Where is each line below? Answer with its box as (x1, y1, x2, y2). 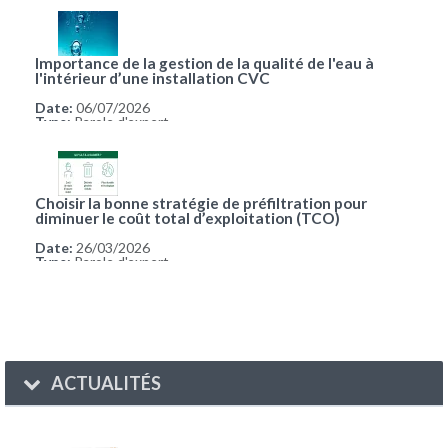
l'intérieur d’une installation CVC (35, 69, 270, 88)
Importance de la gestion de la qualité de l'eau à (35, 54, 374, 73)
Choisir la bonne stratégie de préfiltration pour (35, 194, 367, 213)
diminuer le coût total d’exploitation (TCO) (35, 209, 340, 228)
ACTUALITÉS (48, 372, 162, 395)
